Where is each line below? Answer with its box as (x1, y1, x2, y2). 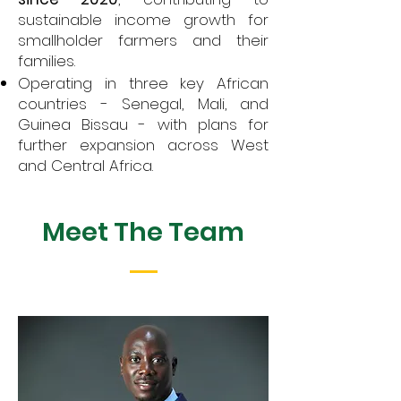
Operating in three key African (18, 73, 269, 94)
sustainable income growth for (18, 9, 269, 30)
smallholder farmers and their (18, 30, 269, 51)
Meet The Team (42, 214, 244, 250)
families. (18, 50, 75, 72)
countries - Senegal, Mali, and (18, 93, 269, 115)
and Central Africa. (18, 155, 153, 176)
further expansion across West (18, 134, 269, 156)
